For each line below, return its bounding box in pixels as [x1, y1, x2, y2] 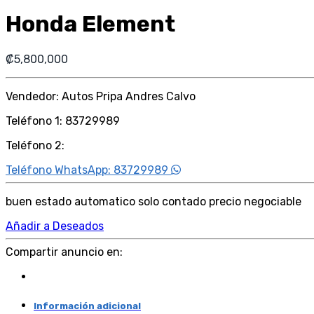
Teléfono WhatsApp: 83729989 [6, 163, 171, 177]
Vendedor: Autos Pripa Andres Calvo [6, 89, 196, 103]
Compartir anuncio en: [6, 245, 123, 259]
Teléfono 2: [6, 138, 64, 152]
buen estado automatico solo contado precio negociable [6, 194, 301, 208]
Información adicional [34, 300, 141, 311]
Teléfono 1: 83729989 [6, 114, 120, 128]
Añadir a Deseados [6, 219, 104, 233]
